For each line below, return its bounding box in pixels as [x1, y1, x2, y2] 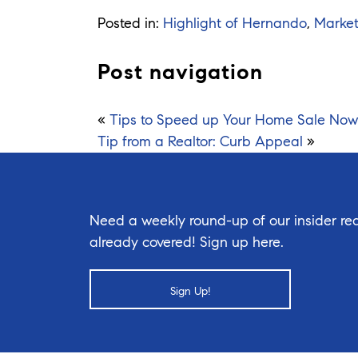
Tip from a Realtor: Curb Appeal [97, 132, 303, 150]
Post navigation [97, 58, 263, 85]
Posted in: [97, 14, 163, 32]
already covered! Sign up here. [89, 233, 284, 251]
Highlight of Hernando [163, 14, 307, 32]
